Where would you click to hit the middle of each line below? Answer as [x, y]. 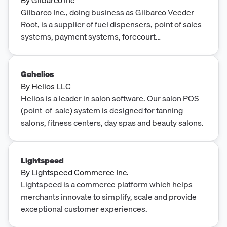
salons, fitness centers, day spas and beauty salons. [112, 122]
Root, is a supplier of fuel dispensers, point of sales [111, 24]
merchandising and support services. [87, 48]
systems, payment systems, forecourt [88, 36]
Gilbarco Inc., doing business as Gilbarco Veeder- [109, 12]
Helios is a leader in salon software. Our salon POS [110, 98]
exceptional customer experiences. [84, 209]
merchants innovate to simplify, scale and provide [109, 196]
